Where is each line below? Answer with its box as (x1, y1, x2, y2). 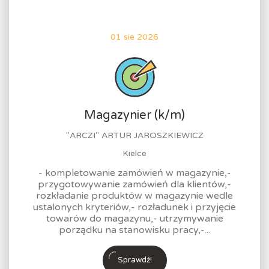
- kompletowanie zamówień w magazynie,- (38, 167, 231, 179)
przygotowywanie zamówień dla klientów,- (38, 178, 231, 190)
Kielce (122, 148, 147, 159)
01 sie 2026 (110, 32, 159, 42)
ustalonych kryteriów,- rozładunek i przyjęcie (33, 201, 236, 213)
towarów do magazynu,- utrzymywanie (46, 213, 223, 225)
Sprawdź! (118, 255, 152, 265)
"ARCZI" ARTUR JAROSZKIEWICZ (65, 130, 204, 141)
